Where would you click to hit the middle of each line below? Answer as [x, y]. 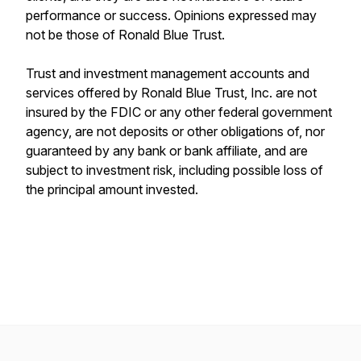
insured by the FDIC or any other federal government [179, 112]
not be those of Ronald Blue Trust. [125, 35]
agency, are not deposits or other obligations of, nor [175, 131]
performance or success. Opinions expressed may [171, 15]
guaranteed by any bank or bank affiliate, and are [167, 151]
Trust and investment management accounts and [168, 73]
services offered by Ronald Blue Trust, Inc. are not [171, 93]
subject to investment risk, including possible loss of [174, 170]
